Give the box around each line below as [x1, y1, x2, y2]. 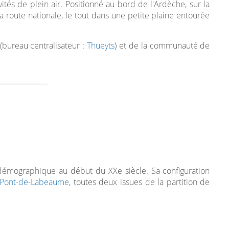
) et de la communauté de [114, 40, 210, 51]
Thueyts [87, 40, 115, 51]
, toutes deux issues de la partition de [69, 176, 210, 188]
